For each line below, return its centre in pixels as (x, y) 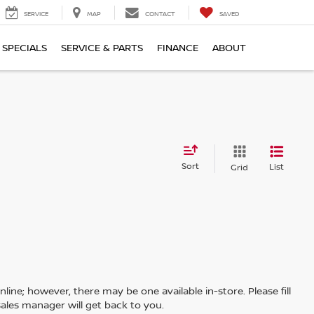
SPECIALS (25, 48)
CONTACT (160, 14)
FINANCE (178, 48)
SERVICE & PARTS (102, 48)
